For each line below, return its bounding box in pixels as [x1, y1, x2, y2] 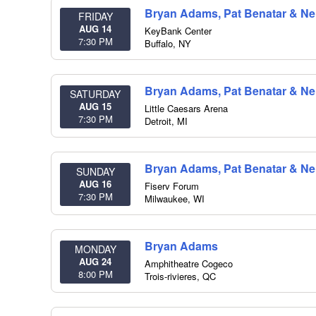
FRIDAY [78, 9, 113, 23]
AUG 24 [79, 255, 111, 268]
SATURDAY [70, 87, 121, 101]
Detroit [145, 114, 171, 128]
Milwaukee [145, 192, 188, 205]
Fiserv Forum [145, 179, 199, 193]
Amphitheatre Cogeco [145, 257, 233, 270]
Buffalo [145, 37, 173, 50]
